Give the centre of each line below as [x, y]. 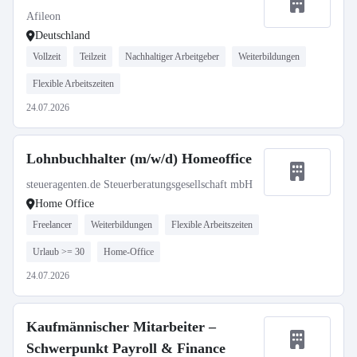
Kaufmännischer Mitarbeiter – [121, 327]
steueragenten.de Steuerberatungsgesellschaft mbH [139, 184]
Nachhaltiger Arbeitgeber [172, 57]
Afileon [43, 16]
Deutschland [63, 35]
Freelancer [52, 225]
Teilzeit [93, 57]
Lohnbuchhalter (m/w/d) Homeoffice [139, 159]
